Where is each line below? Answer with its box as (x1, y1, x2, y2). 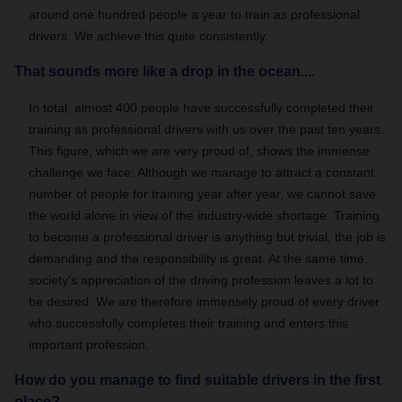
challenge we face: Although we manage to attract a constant (29, 165, 374, 179)
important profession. (29, 337, 149, 352)
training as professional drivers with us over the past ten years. (29, 122, 384, 136)
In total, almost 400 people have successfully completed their (29, 100, 374, 115)
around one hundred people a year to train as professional (29, 7, 360, 22)
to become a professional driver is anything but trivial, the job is (29, 230, 386, 244)
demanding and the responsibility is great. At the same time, (29, 251, 368, 266)
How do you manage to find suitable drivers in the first (14, 372, 380, 388)
